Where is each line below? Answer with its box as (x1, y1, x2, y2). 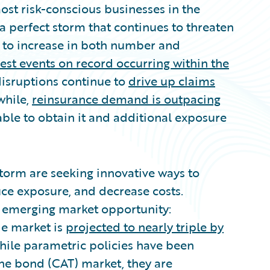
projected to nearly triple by (66, 217, 224, 236)
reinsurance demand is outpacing (32, 89, 221, 108)
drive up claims (128, 71, 215, 90)
